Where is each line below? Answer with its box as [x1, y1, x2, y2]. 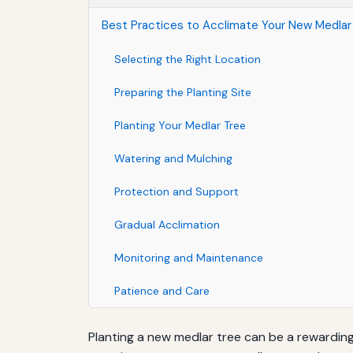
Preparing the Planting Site [114, 84, 251, 99]
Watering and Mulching [114, 150, 232, 165]
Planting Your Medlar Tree [114, 117, 246, 132]
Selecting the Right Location [114, 51, 261, 66]
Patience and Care [114, 283, 210, 298]
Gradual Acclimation [114, 217, 220, 232]
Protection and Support [114, 184, 239, 199]
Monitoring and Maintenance [114, 250, 263, 265]
